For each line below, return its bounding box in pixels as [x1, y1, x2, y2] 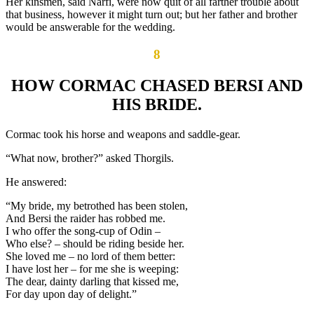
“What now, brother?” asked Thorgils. [6, 151, 174, 164]
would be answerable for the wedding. [6, 21, 175, 34]
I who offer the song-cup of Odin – [6, 224, 161, 237]
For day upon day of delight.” [6, 287, 137, 300]
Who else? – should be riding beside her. [6, 237, 184, 250]
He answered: [6, 175, 67, 188]
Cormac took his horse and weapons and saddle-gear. [6, 128, 240, 140]
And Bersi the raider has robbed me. [6, 212, 165, 224]
